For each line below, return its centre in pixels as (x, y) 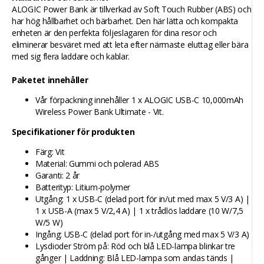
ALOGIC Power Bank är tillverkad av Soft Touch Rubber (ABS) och (132, 9)
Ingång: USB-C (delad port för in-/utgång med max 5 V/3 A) (142, 234)
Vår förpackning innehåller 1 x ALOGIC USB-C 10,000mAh (140, 100)
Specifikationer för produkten (73, 131)
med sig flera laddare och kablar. (71, 56)
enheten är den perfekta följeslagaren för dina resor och (114, 32)
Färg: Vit (50, 151)
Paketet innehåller (50, 80)
